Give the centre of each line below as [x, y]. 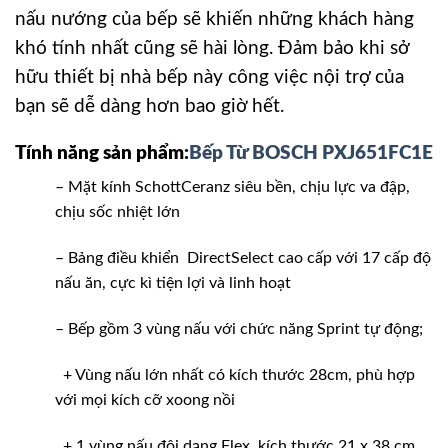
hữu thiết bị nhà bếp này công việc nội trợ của [209, 77]
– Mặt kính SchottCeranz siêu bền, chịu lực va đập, [232, 187]
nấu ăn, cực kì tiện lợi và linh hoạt [173, 283]
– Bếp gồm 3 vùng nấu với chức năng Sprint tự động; [239, 328]
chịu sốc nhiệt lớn [117, 212]
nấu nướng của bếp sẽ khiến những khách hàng [214, 19]
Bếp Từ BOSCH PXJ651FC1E [311, 153]
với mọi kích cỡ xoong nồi [145, 399]
